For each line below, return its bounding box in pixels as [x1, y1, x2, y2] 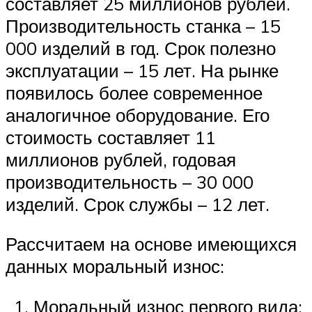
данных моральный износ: [6, 255, 224, 278]
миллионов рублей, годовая [6, 148, 236, 171]
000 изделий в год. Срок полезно [6, 36, 276, 59]
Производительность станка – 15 [6, 14, 281, 37]
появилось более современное [6, 81, 263, 104]
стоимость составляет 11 [6, 125, 216, 148]
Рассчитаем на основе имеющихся [6, 233, 297, 256]
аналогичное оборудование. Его [6, 103, 270, 126]
